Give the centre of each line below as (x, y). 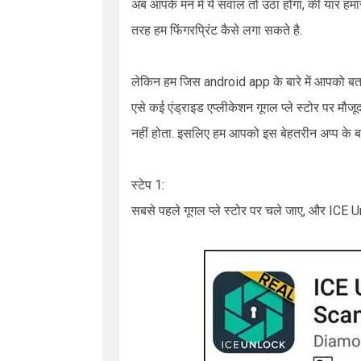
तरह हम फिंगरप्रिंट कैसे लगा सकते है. (217, 30)
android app (239, 82)
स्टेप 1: (148, 185)
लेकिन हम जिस (168, 82)
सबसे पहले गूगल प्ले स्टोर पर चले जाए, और (230, 211)
